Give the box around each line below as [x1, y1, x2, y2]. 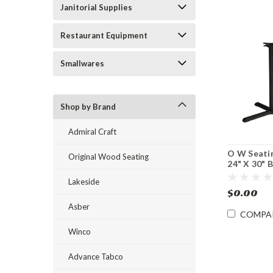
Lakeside [68, 177, 99, 186]
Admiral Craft [68, 127, 116, 136]
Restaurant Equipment [60, 30, 147, 40]
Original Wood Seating [68, 152, 149, 161]
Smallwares [60, 58, 104, 68]
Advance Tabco [68, 252, 123, 261]
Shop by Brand [60, 102, 116, 112]
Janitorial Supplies [60, 2, 132, 12]
